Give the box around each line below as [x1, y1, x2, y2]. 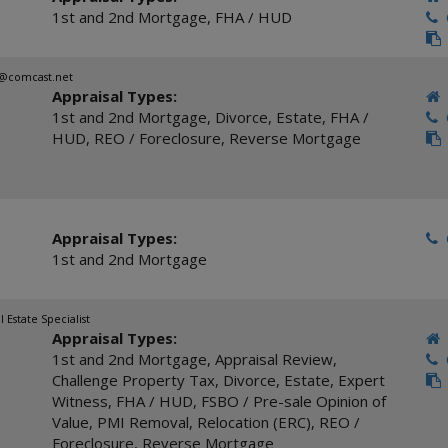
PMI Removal [96, 412, 189, 432]
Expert [337, 370, 385, 390]
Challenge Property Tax [51, 370, 215, 390]
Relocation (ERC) [196, 412, 311, 432]
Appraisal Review [214, 349, 333, 369]
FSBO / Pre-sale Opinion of [200, 391, 386, 411]
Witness [51, 391, 108, 411]
